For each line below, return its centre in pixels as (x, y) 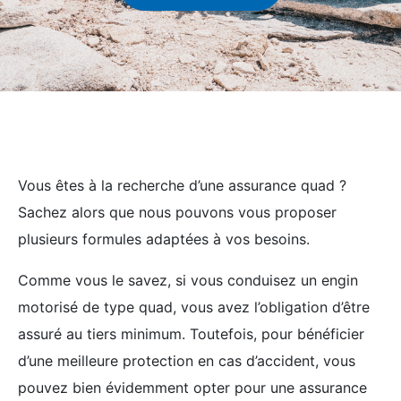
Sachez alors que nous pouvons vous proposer (177, 212)
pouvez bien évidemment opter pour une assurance (192, 388)
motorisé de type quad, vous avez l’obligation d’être (194, 307)
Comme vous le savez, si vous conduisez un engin (188, 280)
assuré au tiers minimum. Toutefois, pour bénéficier (191, 334)
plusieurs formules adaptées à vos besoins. (164, 239)
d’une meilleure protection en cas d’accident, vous (187, 361)
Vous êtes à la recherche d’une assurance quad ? (182, 185)
